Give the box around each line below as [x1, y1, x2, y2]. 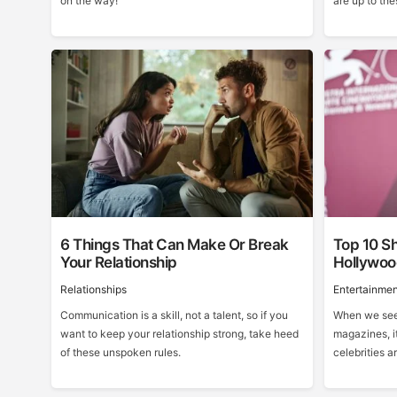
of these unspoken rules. [60, 346, 182, 359]
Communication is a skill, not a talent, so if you [60, 308, 289, 322]
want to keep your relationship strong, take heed [60, 327, 300, 340]
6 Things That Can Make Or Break [60, 236, 289, 253]
